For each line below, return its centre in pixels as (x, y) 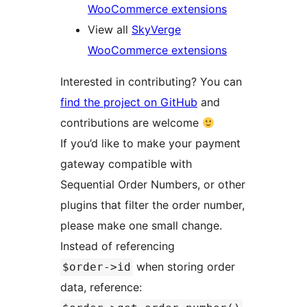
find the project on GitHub (129, 102)
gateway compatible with (126, 164)
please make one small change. (141, 226)
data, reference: (103, 287)
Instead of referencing (119, 246)
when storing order (184, 267)
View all (110, 30)
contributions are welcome (131, 123)
